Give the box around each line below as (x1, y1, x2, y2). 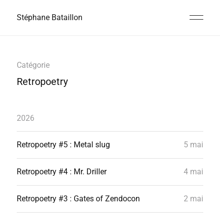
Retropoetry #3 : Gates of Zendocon (16, 194, 140, 203)
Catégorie (16, 60, 50, 70)
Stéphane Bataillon (16, 13, 82, 22)
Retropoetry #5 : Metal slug (16, 140, 110, 149)
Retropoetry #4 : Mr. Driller (16, 167, 107, 176)
